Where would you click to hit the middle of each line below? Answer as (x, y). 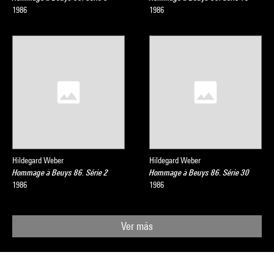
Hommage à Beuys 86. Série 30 (199, 172)
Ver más (137, 226)
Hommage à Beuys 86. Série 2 (60, 172)
